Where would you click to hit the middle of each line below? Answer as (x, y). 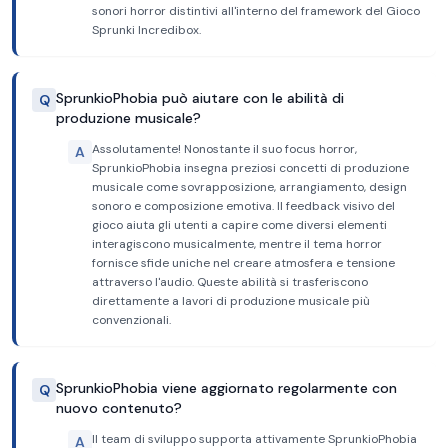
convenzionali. (131, 320)
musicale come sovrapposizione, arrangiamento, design (249, 187)
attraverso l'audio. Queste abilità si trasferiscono (230, 282)
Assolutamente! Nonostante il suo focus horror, (224, 149)
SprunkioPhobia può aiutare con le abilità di (200, 98)
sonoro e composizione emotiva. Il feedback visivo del (243, 206)
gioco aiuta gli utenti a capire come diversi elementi (239, 225)
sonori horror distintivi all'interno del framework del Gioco (256, 11)
